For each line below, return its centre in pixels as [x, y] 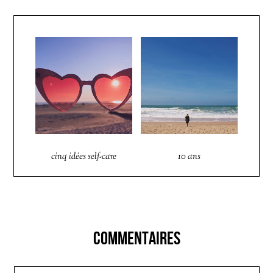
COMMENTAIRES [136, 238]
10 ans [189, 157]
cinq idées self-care [84, 157]
